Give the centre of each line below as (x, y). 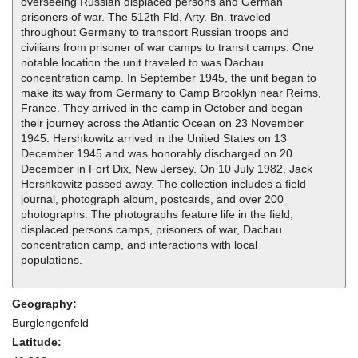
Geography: (46, 304)
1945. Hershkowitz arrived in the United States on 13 (154, 139)
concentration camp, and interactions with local (139, 245)
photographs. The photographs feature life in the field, (157, 215)
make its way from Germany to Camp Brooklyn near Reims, (171, 93)
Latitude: (38, 342)
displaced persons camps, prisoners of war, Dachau (151, 230)
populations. (52, 260)
